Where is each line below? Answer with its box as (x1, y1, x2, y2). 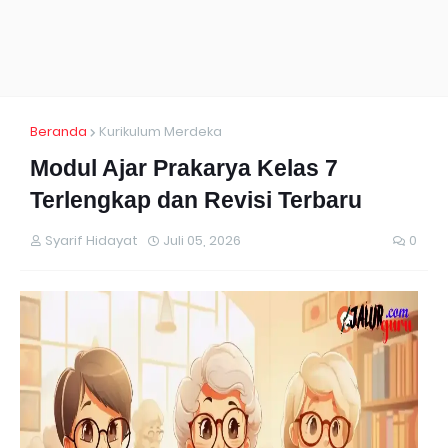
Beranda (30, 122, 87, 141)
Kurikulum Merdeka (99, 122, 222, 141)
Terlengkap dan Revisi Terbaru (30, 187, 362, 213)
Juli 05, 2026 (163, 231, 241, 250)
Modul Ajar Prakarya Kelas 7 (30, 155, 338, 181)
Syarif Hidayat (45, 231, 138, 250)
